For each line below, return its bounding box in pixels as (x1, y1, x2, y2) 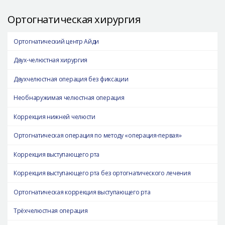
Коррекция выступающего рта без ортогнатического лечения (14, 169, 191, 178)
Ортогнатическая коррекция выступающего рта (14, 187, 151, 196)
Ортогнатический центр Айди (14, 37, 99, 46)
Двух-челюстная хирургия (14, 56, 88, 65)
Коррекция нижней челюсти (14, 112, 95, 121)
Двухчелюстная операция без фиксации (14, 74, 129, 83)
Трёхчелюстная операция (14, 206, 88, 215)
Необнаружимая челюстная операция (14, 93, 125, 102)
